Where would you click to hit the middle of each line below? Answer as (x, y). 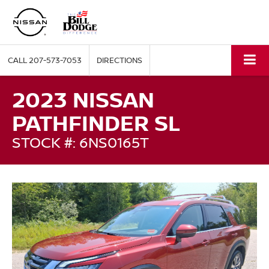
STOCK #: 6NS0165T (80, 142)
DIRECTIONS (119, 60)
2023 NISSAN (83, 100)
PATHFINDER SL (96, 123)
